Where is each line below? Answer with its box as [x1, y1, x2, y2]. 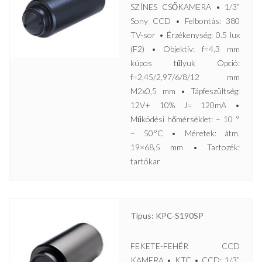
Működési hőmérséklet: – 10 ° [130, 113, 240, 124]
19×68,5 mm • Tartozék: [130, 142, 240, 152]
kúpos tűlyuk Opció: [130, 57, 240, 68]
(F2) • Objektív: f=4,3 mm [130, 43, 240, 54]
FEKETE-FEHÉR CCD [130, 240, 240, 251]
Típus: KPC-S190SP [130, 210, 204, 220]
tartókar [130, 156, 161, 166]
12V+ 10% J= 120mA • [130, 99, 240, 110]
